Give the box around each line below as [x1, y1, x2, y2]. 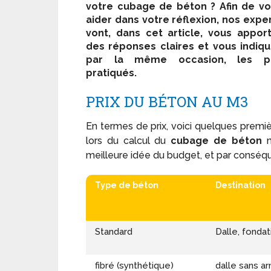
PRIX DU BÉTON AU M [86, 92, 240, 112]
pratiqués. [86, 67, 137, 79]
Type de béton [95, 180, 158, 191]
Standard [95, 226, 132, 238]
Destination [215, 180, 266, 191]
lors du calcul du [86, 135, 171, 147]
